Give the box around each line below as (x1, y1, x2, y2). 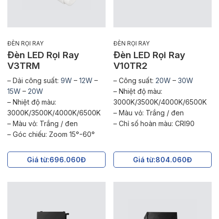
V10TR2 (113, 60, 148, 71)
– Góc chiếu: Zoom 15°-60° (7, 130, 95, 138)
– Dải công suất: (7, 76, 61, 85)
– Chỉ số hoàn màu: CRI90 (113, 119, 195, 128)
